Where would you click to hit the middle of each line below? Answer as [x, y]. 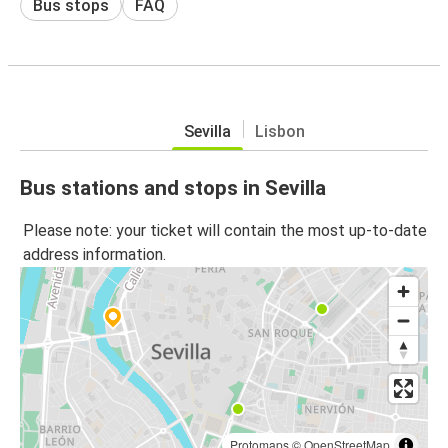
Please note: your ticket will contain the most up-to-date [225, 231]
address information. [94, 255]
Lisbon [279, 131]
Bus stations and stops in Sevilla [173, 187]
